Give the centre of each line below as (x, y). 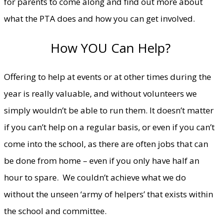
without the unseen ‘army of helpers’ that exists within (109, 194)
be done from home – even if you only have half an (102, 160)
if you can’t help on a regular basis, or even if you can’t (109, 127)
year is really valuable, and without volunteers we (100, 93)
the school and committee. (55, 211)
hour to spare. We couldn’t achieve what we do (95, 177)
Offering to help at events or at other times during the (108, 76)
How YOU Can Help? (110, 48)
